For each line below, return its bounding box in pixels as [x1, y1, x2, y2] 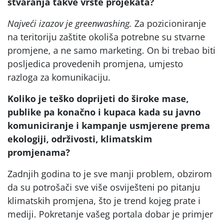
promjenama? [7, 146, 70, 158]
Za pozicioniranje [132, 17, 206, 29]
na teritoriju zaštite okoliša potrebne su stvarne [7, 31, 205, 43]
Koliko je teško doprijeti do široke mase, [7, 93, 189, 105]
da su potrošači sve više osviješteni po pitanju [7, 181, 200, 193]
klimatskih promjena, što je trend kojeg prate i [7, 195, 201, 207]
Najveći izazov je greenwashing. [7, 17, 132, 29]
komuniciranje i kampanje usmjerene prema [7, 119, 210, 131]
